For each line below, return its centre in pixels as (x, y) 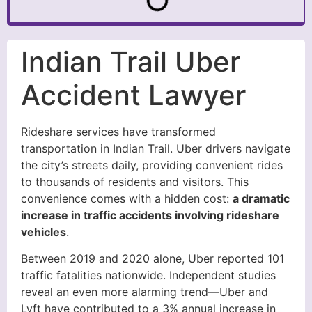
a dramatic (261, 198)
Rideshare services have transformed (118, 131)
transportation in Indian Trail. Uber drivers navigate (156, 148)
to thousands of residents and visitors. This (135, 181)
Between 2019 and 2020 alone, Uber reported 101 (153, 259)
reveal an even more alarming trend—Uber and (145, 292)
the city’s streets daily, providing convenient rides (152, 165)
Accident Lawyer (133, 95)
